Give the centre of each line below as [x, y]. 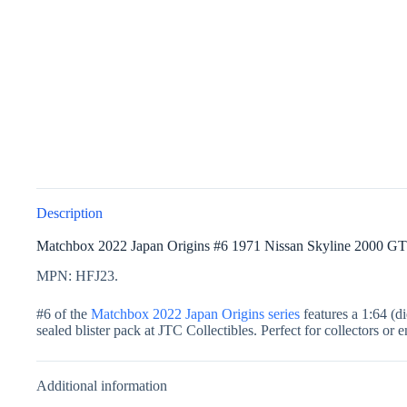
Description [69, 213]
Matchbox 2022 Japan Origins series [195, 313]
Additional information [102, 385]
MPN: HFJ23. [77, 275]
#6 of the [64, 313]
